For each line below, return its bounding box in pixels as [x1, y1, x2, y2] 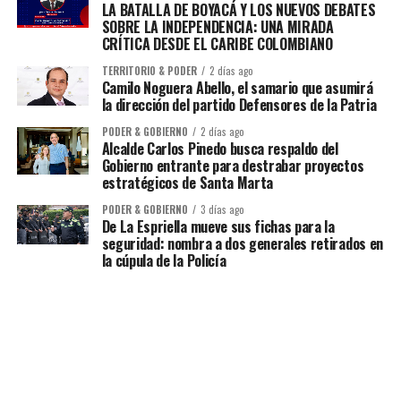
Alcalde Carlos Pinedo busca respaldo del [101, 138, 338, 159]
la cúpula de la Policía [101, 250, 226, 271]
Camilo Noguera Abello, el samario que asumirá [101, 77, 373, 98]
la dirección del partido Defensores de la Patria [101, 94, 377, 115]
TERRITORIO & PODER [101, 64, 197, 78]
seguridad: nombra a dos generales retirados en [101, 233, 383, 254]
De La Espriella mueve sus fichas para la [101, 216, 335, 237]
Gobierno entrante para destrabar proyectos [101, 155, 364, 176]
